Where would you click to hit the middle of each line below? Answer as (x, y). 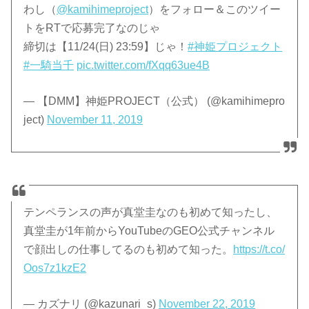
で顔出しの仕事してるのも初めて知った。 (129, 250)
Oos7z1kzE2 (55, 268)
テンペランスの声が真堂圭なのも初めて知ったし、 (151, 212)
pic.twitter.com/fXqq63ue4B (143, 66)
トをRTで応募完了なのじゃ (92, 28)
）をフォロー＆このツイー (215, 10)
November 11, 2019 (95, 120)
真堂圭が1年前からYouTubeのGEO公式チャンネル (149, 231)
